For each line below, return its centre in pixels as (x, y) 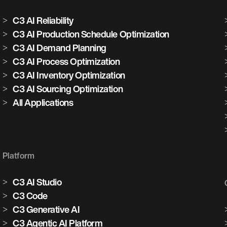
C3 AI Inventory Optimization (69, 75)
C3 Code (30, 196)
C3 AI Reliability (43, 20)
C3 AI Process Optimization (66, 61)
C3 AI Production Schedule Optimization (91, 34)
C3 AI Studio (37, 182)
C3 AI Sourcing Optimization (68, 89)
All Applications (43, 102)
